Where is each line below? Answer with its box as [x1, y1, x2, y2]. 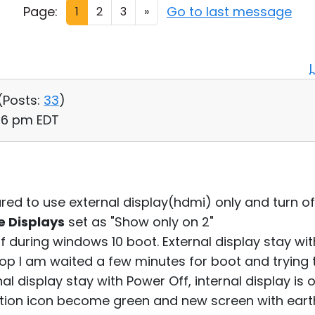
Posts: [3, 91, 40, 109]
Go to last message [167, 2, 292, 20]
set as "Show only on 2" [65, 213, 214, 231]
